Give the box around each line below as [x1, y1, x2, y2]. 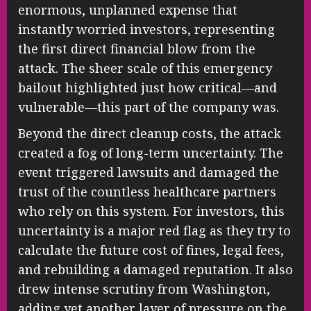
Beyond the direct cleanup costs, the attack [18, 124, 281, 142]
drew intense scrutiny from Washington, [18, 280, 270, 297]
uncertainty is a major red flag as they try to [18, 221, 291, 239]
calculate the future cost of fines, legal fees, [18, 241, 284, 258]
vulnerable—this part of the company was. [18, 98, 279, 115]
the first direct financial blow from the [18, 40, 255, 57]
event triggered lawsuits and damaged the [18, 163, 279, 180]
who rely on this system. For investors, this [18, 202, 285, 219]
